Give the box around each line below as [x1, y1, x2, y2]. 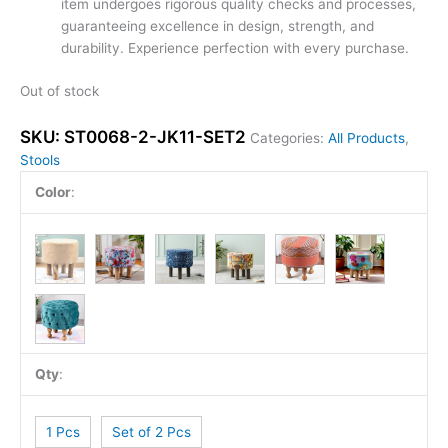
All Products [328, 129, 405, 146]
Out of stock [20, 82, 99, 99]
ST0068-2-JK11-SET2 [64, 126, 246, 147]
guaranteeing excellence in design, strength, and [61, 18, 375, 35]
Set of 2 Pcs [111, 423, 191, 440]
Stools [20, 151, 60, 168]
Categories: [250, 129, 328, 146]
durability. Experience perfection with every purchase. [61, 40, 410, 57]
